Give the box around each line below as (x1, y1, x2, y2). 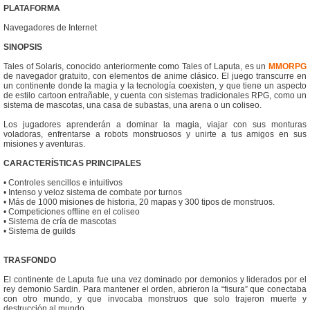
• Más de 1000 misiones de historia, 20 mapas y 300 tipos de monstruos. (3, 197, 275, 208)
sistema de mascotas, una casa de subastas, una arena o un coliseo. (3, 100, 262, 111)
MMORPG (268, 62, 307, 72)
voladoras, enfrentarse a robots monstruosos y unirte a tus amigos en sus (3, 129, 307, 140)
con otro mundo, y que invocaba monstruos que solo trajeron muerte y (3, 294, 307, 304)
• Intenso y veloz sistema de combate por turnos (3, 188, 182, 198)
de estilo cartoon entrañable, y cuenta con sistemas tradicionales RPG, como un (3, 91, 307, 101)
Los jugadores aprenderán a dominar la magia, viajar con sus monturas (3, 120, 307, 130)
